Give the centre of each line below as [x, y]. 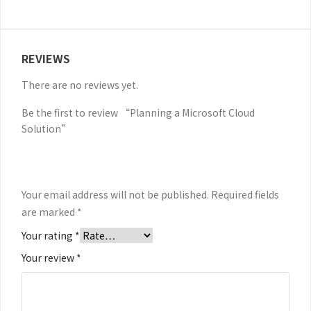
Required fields [245, 194]
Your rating [48, 235]
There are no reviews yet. [80, 84]
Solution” [46, 128]
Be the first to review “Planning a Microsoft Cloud [138, 112]
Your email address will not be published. [115, 194]
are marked [49, 211]
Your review [49, 257]
